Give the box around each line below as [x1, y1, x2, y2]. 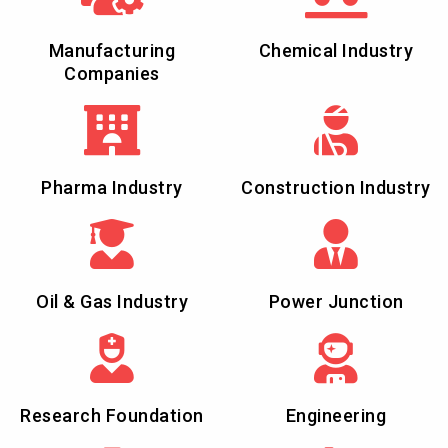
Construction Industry [241, 176, 431, 198]
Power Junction [268, 290, 404, 312]
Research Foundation [20, 404, 204, 426]
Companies [64, 62, 160, 84]
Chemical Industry [258, 39, 414, 61]
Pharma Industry [41, 176, 183, 198]
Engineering [285, 404, 387, 426]
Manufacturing [48, 39, 176, 61]
